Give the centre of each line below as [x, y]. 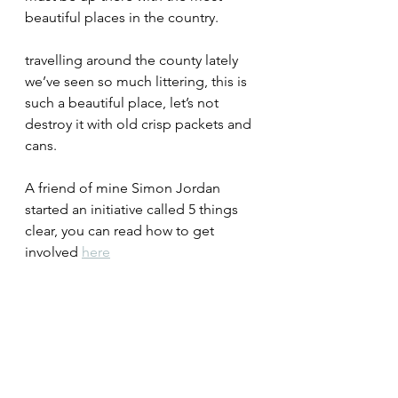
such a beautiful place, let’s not [123, 102]
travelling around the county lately [133, 60]
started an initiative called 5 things [133, 209]
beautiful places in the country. [122, 17]
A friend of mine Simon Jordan [124, 187]
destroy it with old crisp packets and [140, 123]
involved [53, 251]
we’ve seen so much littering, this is [138, 81]
